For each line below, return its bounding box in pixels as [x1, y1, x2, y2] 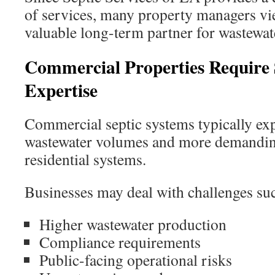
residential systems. [25, 149, 146, 169]
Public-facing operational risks [39, 249, 232, 270]
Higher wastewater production [39, 214, 227, 234]
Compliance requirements [39, 231, 201, 252]
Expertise [25, 77, 98, 103]
